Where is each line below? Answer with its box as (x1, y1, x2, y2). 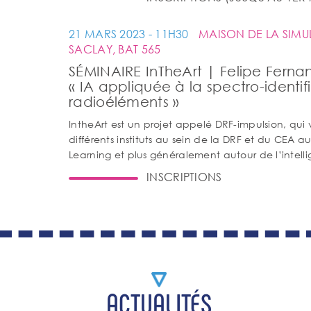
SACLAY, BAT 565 (69, 42, 161, 56)
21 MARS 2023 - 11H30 (69, 26, 192, 41)
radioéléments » (69, 94, 180, 110)
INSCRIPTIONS (146, 169, 222, 184)
